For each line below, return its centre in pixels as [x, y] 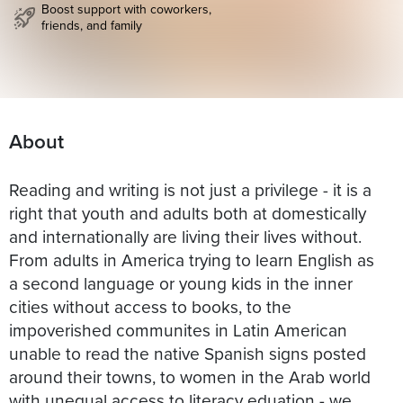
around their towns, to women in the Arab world [190, 376]
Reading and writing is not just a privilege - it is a [190, 189]
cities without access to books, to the [150, 306]
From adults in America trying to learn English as [192, 259]
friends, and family [92, 26]
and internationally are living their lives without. [185, 236]
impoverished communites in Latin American [178, 329]
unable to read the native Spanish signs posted [188, 353]
